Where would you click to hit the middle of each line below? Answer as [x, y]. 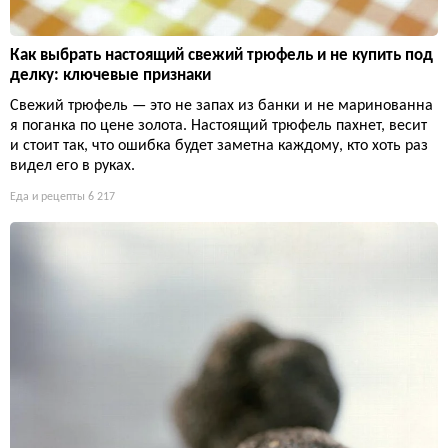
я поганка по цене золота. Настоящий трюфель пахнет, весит [218, 126]
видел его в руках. [72, 166]
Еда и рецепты [47, 197]
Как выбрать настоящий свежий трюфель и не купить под [221, 56]
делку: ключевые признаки [110, 76]
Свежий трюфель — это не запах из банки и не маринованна [221, 106]
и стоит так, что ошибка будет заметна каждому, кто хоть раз [219, 146]
